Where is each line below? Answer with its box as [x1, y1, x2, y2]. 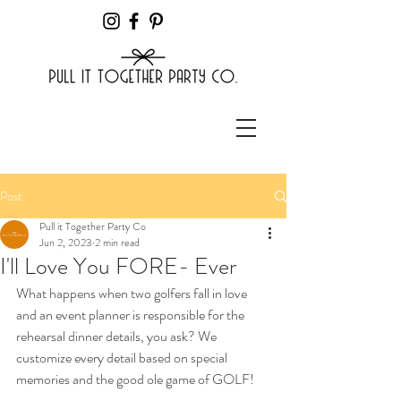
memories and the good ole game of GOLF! [16, 369, 254, 389]
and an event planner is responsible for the [16, 304, 247, 325]
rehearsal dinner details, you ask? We [16, 326, 219, 346]
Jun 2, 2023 [39, 235, 92, 251]
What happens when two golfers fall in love [16, 283, 250, 303]
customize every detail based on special [16, 347, 230, 368]
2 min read [95, 235, 140, 251]
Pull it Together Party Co [39, 218, 146, 235]
